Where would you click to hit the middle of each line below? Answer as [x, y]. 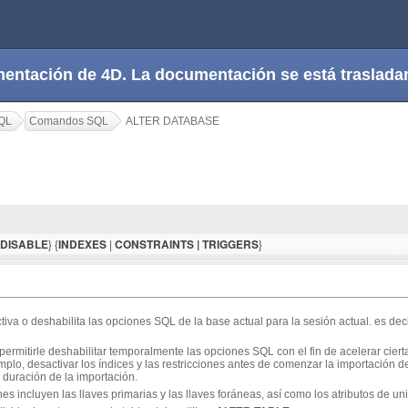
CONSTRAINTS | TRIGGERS [187, 245]
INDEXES [82, 245]
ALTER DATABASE [173, 121]
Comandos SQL [69, 121]
